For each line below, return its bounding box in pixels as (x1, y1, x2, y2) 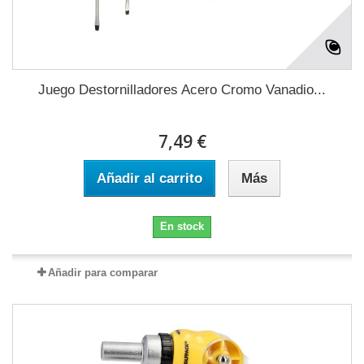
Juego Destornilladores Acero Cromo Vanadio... (38, 82, 326, 98)
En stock (160, 220, 204, 233)
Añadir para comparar (47, 266, 158, 279)
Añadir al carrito (97, 171, 202, 187)
